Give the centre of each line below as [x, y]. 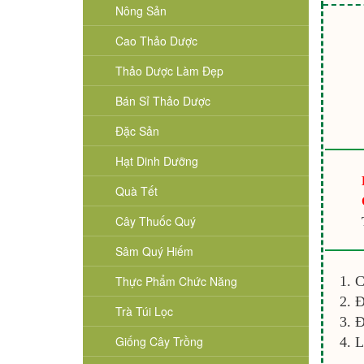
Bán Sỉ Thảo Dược [163, 101]
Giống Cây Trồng [159, 341]
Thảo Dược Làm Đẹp [169, 71]
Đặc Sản [137, 131]
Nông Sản [141, 11]
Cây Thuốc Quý [156, 221]
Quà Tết [136, 191]
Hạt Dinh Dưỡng [157, 161]
